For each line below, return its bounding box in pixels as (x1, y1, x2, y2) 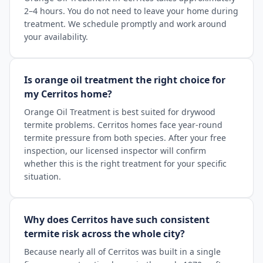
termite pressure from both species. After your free (24, 132, 226, 143)
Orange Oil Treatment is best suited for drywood (24, 106, 215, 117)
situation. (24, 171, 61, 182)
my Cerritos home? (24, 87, 112, 100)
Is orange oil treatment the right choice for (24, 73, 225, 86)
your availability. (24, 31, 88, 42)
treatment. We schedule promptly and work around (24, 18, 227, 29)
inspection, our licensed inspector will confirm (24, 145, 206, 156)
